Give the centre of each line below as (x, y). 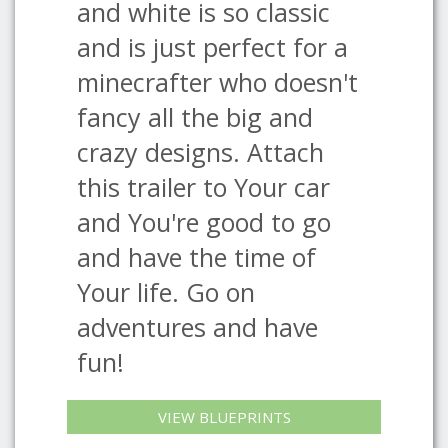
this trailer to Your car (203, 187)
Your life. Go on (166, 292)
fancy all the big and (195, 117)
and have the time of (196, 257)
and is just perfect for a (212, 47)
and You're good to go (204, 222)
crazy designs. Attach (200, 152)
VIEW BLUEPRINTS (224, 417)
